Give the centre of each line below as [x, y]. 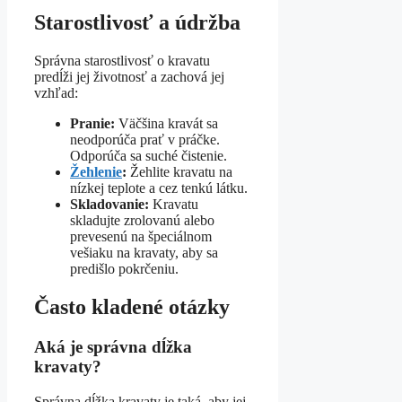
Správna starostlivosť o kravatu [122, 61]
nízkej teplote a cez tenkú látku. [159, 188]
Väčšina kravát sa [166, 124]
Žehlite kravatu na [179, 172]
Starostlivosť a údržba [137, 23]
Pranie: [92, 124]
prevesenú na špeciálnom [141, 237]
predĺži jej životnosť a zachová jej [129, 77]
